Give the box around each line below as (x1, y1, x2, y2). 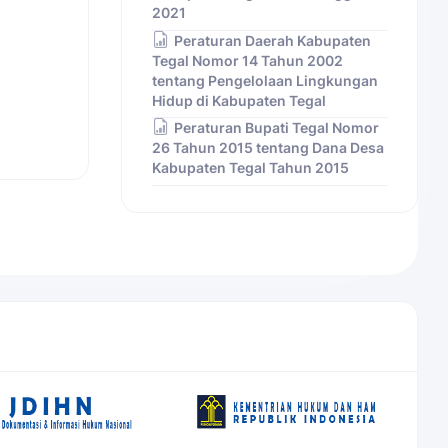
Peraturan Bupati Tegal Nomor (173, 119, 379, 137)
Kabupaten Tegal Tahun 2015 (151, 159, 349, 177)
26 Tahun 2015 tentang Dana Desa (151, 139, 384, 157)
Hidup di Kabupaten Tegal (151, 91, 326, 109)
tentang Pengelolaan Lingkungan (151, 71, 378, 89)
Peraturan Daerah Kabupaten (173, 31, 371, 49)
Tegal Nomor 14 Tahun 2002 (151, 51, 343, 69)
